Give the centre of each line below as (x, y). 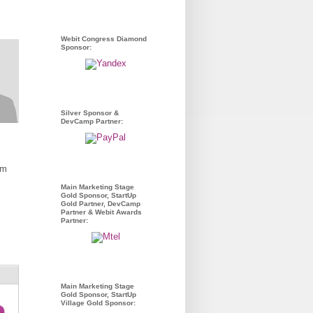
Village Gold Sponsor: (98, 303)
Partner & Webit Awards (101, 212)
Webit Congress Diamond (104, 39)
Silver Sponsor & (90, 113)
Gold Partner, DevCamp (101, 204)
